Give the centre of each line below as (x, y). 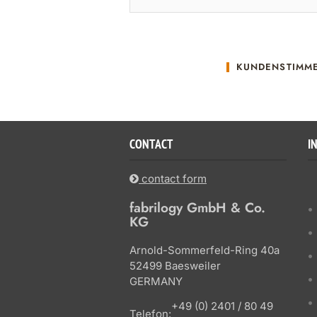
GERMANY (156, 281)
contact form (173, 179)
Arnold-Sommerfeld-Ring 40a (204, 250)
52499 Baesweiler (175, 266)
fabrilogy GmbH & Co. (197, 208)
